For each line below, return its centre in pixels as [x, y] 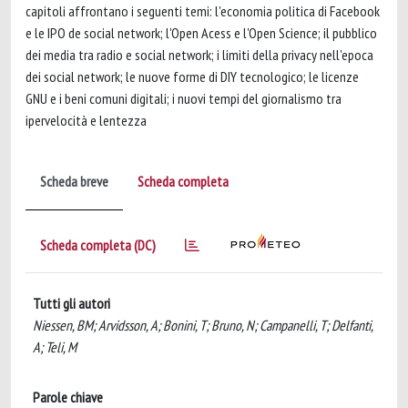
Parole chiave [68, 397]
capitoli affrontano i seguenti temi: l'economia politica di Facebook [203, 11]
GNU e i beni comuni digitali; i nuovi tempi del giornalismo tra [184, 98]
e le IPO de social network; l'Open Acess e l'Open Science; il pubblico [201, 33]
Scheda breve [74, 181]
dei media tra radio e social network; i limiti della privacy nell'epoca [199, 55]
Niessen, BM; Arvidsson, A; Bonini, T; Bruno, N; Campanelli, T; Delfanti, [203, 325]
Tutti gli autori [71, 303]
